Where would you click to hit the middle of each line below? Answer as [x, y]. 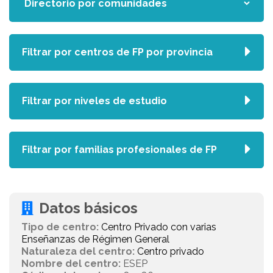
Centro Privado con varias [159, 227]
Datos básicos [88, 208]
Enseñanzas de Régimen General [95, 239]
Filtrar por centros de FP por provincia [117, 52]
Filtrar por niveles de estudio [94, 101]
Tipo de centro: [60, 227]
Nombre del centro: [71, 264]
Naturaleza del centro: [78, 251]
